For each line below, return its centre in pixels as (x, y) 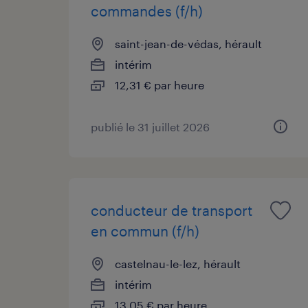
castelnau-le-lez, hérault (178, 263)
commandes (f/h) (147, 11)
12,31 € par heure (159, 85)
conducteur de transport (172, 210)
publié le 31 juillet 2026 (150, 126)
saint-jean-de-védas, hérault (188, 43)
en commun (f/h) (145, 231)
